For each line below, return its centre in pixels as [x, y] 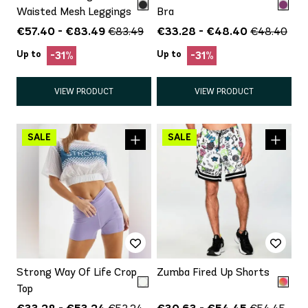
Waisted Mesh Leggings [74, 11]
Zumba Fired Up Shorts [213, 272]
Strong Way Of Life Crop [77, 272]
